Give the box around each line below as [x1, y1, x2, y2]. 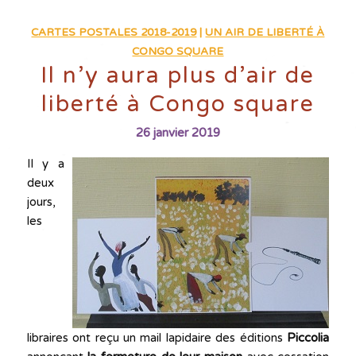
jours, [26, 194, 56, 209]
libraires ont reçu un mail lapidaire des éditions [26, 330, 288, 345]
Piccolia [287, 330, 330, 345]
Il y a [26, 156, 65, 171]
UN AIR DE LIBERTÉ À [205, 25, 325, 39]
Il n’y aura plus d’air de [41, 61, 315, 89]
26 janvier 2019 [135, 125, 220, 140]
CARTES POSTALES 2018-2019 [31, 25, 197, 39]
